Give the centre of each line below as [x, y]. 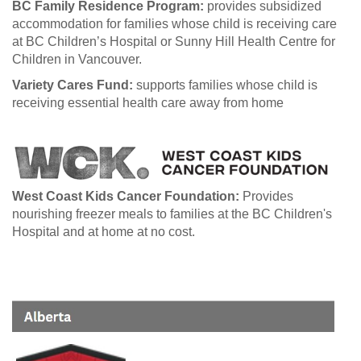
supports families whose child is [227, 85]
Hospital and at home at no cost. [104, 231]
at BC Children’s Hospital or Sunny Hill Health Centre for [174, 41]
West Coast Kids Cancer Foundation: [127, 196]
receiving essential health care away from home [148, 102]
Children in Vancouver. [77, 59]
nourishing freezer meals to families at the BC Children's [172, 214]
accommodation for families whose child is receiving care [174, 23]
